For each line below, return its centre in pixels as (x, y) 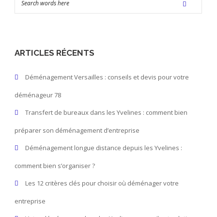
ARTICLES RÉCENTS (54, 53)
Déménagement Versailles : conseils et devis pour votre (107, 77)
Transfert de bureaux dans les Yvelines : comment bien (106, 113)
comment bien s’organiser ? (55, 166)
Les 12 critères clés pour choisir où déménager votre (102, 183)
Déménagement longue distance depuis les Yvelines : (104, 148)
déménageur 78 (38, 95)
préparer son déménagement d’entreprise (77, 131)
